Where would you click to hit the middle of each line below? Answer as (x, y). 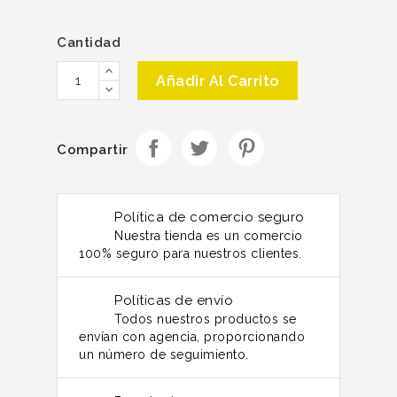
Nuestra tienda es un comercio (209, 235)
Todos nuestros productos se (206, 319)
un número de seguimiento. (164, 354)
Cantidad (89, 42)
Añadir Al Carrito (218, 81)
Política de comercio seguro (210, 217)
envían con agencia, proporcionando (192, 336)
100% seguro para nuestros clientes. (191, 253)
